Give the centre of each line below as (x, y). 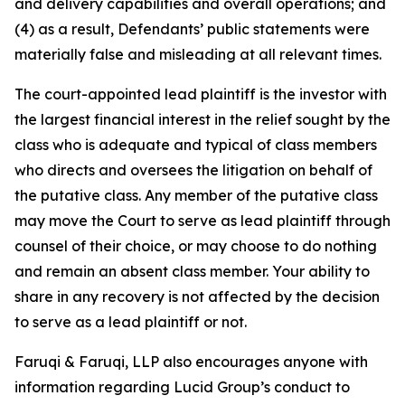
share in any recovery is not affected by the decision (197, 297)
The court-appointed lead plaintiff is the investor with (201, 94)
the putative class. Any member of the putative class (196, 196)
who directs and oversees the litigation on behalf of (193, 170)
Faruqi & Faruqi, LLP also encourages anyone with (191, 362)
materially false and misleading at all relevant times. (198, 55)
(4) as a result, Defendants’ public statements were (192, 29)
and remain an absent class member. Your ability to (192, 272)
